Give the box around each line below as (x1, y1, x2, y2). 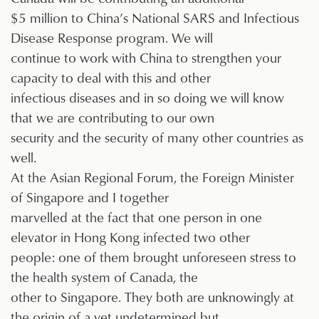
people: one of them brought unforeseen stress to (11, 247, 296, 267)
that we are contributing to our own (11, 108, 214, 127)
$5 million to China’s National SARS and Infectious (11, 8, 299, 28)
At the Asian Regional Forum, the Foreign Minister (11, 167, 294, 187)
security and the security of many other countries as (11, 127, 303, 147)
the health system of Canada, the (11, 267, 198, 287)
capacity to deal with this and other (11, 68, 211, 88)
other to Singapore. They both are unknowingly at (11, 287, 294, 307)
